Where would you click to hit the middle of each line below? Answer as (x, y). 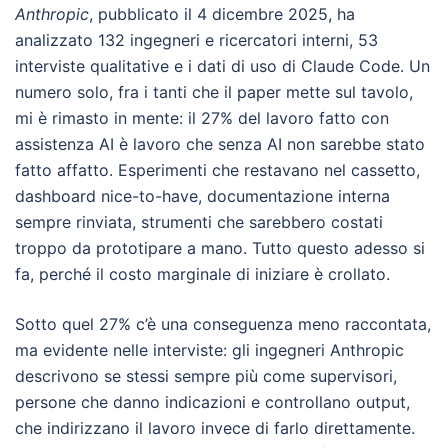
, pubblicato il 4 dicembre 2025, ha (222, 14)
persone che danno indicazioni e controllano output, (212, 402)
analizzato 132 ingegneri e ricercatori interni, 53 (196, 40)
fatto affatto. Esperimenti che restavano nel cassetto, (217, 170)
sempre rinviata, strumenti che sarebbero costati (199, 222)
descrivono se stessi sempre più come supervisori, (206, 376)
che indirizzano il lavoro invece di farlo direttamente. (215, 428)
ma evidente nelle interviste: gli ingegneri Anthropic (209, 350)
